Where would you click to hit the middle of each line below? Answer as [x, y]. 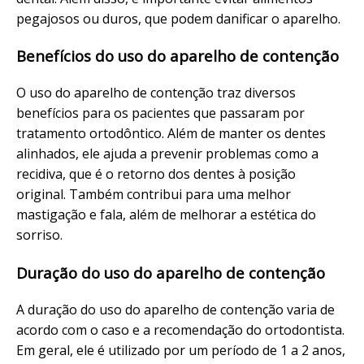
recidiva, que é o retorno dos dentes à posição [156, 174]
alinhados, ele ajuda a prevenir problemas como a [167, 154]
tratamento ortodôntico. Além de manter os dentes [171, 134]
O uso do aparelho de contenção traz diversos [156, 93]
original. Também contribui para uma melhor [154, 195]
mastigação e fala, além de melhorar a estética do [166, 215]
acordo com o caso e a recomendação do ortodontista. [180, 329]
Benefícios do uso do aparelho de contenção [178, 56]
